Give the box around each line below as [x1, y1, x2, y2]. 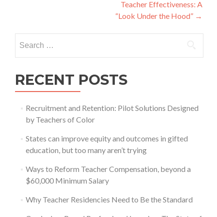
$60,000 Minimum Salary [25, 175, 109, 185]
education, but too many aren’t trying [25, 145, 147, 155]
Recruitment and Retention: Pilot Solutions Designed [25, 103, 199, 112]
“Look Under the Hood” [115, 11, 195, 20]
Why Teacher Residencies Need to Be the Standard [25, 194, 193, 204]
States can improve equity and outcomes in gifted [25, 133, 188, 143]
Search [15, 33, 37, 43]
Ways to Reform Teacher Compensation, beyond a [25, 164, 191, 173]
